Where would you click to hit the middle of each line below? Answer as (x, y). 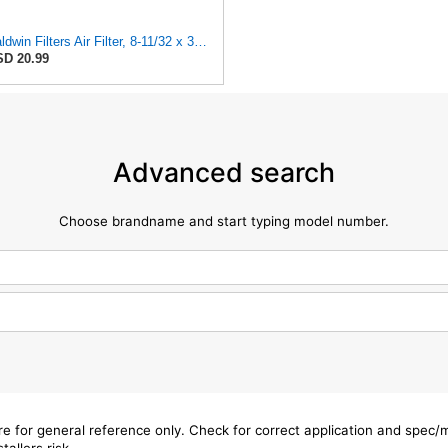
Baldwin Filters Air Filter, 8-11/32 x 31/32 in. (200, 42)
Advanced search (224, 171)
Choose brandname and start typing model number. (224, 220)
